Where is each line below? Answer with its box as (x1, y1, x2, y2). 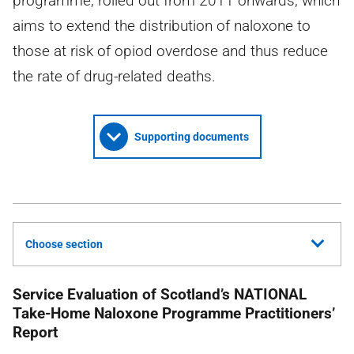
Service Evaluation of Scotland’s (13, 285, 234, 303)
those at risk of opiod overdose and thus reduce (13, 42, 328, 60)
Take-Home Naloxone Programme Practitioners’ (13, 304, 335, 322)
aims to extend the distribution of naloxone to (13, 17, 311, 35)
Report (13, 323, 58, 341)
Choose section (25, 238, 103, 250)
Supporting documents (134, 130, 249, 143)
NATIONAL (234, 285, 307, 303)
